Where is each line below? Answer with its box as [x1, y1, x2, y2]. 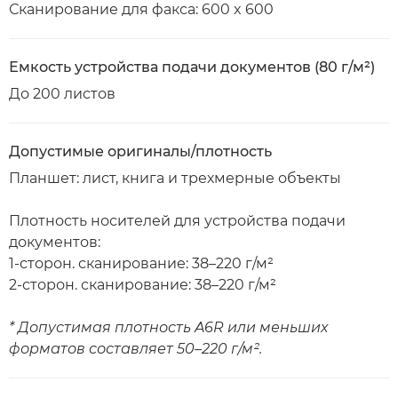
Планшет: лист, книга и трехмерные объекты [9, 170, 341, 187]
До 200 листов [9, 85, 115, 102]
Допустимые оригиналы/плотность [9, 143, 272, 160]
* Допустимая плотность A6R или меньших [9, 319, 328, 336]
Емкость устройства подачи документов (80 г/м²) [9, 59, 375, 76]
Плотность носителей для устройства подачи [9, 212, 346, 229]
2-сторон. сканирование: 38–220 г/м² [9, 276, 276, 293]
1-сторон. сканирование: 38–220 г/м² [9, 255, 274, 272]
